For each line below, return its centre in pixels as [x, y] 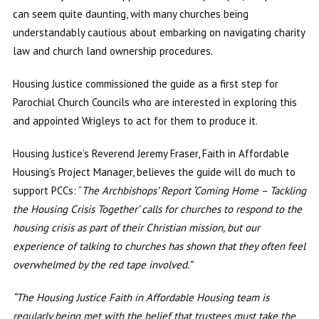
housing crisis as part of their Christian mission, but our [136, 228]
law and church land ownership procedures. [113, 51]
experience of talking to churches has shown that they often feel [159, 246]
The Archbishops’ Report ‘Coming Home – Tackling [194, 190]
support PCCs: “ [47, 190]
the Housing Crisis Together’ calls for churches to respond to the [157, 209]
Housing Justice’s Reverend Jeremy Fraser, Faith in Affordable [151, 153]
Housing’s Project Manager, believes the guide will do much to [154, 172]
